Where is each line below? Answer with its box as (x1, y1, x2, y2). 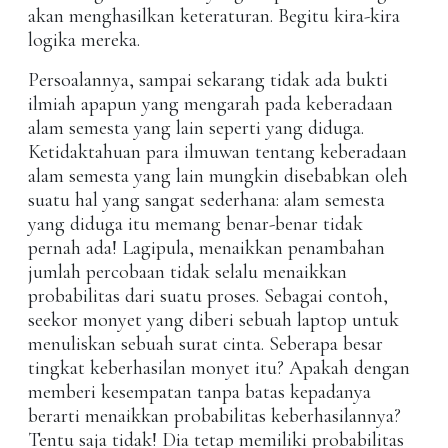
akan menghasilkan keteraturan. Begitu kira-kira (28, 4, 400, 29)
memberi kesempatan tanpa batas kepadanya (28, 380, 371, 405)
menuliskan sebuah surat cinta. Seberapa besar (28, 332, 383, 357)
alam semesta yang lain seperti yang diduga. (28, 116, 364, 141)
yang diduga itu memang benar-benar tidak (28, 212, 363, 237)
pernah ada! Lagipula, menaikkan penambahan (28, 236, 385, 261)
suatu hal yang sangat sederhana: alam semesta (28, 188, 385, 213)
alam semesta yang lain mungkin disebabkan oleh (28, 164, 408, 189)
